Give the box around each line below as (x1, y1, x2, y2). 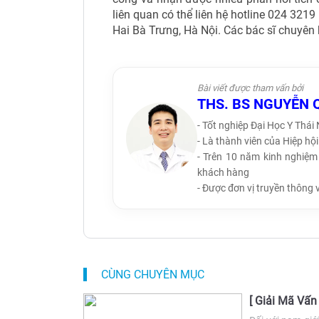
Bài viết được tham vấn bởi (197, 83, 303, 93)
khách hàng (197, 167, 249, 178)
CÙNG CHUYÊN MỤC (101, 268, 204, 281)
